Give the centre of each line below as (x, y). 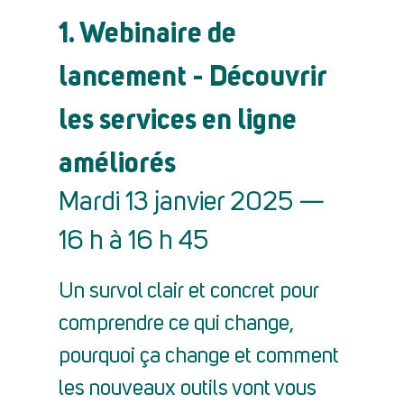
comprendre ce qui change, (176, 325)
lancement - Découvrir (193, 75)
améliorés (117, 162)
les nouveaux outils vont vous (188, 390)
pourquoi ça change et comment (199, 357)
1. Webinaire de (147, 32)
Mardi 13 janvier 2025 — (192, 203)
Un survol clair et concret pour (189, 292)
